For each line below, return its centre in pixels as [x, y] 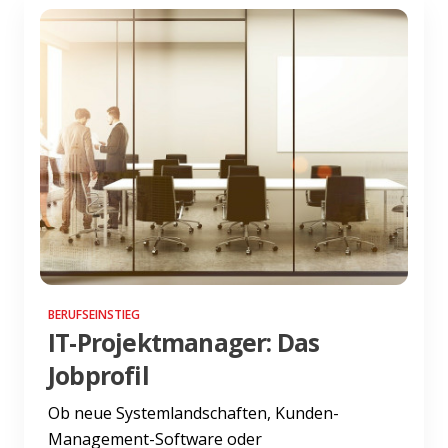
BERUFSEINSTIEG [94, 314]
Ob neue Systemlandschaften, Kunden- [193, 412]
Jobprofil [98, 375]
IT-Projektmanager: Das [184, 342]
